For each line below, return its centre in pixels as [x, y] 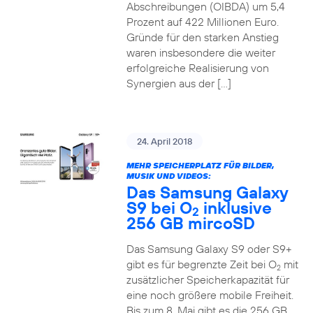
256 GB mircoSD [190, 223]
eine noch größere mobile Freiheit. [210, 295]
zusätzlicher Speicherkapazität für [208, 279]
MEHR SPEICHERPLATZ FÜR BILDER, [200, 165]
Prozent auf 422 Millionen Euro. [202, 22]
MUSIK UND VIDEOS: [168, 176]
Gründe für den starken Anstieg [202, 37]
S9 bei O [159, 208]
